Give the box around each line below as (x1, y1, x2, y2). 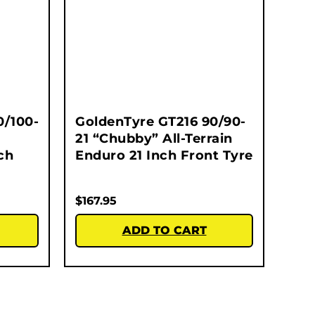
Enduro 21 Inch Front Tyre (75, 148, 253, 164)
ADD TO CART (122, 224, 207, 238)
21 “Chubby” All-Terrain (75, 131, 233, 147)
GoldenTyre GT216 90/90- (75, 114, 246, 130)
